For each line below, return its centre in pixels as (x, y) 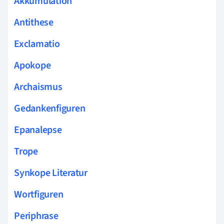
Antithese (34, 22)
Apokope (32, 65)
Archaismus (38, 87)
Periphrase (36, 216)
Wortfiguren (39, 194)
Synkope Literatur (51, 173)
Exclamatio (37, 44)
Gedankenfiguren (50, 108)
